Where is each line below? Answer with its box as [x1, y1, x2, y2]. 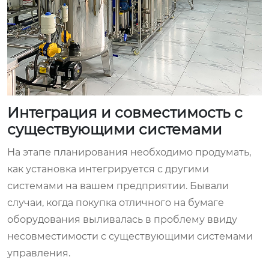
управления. [7, 247, 70, 259]
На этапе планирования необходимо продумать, [7, 146, 251, 158]
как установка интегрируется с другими [7, 163, 209, 175]
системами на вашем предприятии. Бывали [7, 180, 229, 192]
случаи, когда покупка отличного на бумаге [7, 196, 224, 208]
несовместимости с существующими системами [7, 230, 253, 242]
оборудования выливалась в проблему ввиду [7, 213, 237, 225]
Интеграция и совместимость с [7, 103, 243, 121]
